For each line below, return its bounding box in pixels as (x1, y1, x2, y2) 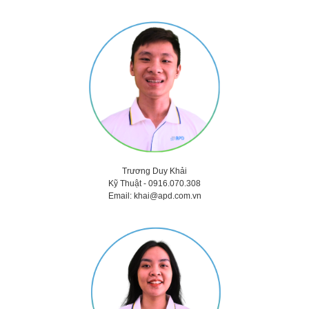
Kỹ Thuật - (108, 179, 148, 189)
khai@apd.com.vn (133, 191, 201, 201)
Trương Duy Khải (122, 166, 187, 177)
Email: (108, 191, 134, 201)
